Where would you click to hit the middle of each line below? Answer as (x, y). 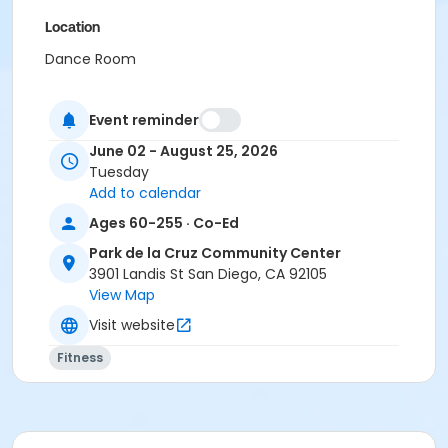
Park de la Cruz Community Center (215, 253)
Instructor (76, 94)
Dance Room (90, 59)
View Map (122, 295)
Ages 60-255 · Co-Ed (164, 222)
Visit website (132, 324)
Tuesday (119, 172)
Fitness (80, 358)
